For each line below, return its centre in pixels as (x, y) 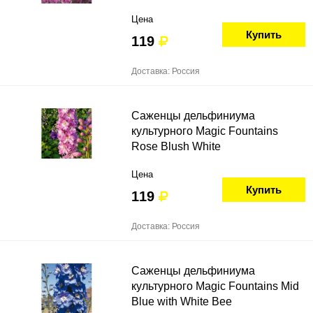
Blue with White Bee (182, 301)
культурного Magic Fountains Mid (215, 286)
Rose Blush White (176, 146)
